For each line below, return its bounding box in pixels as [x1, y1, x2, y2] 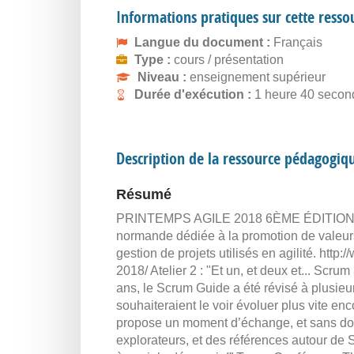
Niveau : [137, 70, 190, 84]
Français [273, 36, 322, 49]
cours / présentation [174, 53, 284, 66]
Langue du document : [134, 36, 273, 49]
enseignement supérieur [190, 70, 326, 84]
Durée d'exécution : [134, 88, 254, 101]
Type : [134, 53, 174, 66]
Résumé [116, 186, 171, 202]
